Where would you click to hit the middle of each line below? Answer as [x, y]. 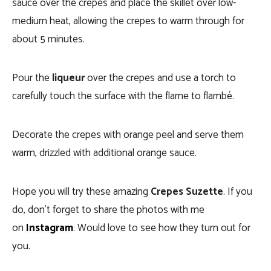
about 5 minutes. [48, 40]
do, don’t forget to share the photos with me [108, 210]
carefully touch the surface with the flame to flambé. [123, 96]
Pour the [32, 78]
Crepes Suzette [187, 192]
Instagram [50, 228]
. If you [238, 192]
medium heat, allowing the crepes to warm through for [128, 21]
